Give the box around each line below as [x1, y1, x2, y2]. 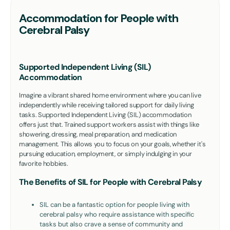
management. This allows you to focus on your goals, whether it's [19, 139, 206, 148]
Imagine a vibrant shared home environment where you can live [19, 90, 201, 100]
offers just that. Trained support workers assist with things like [19, 120, 200, 129]
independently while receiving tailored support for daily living [19, 100, 194, 109]
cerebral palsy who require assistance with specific [40, 209, 194, 219]
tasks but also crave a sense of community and [40, 219, 183, 228]
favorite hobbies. [19, 159, 68, 168]
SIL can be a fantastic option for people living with [40, 200, 189, 209]
